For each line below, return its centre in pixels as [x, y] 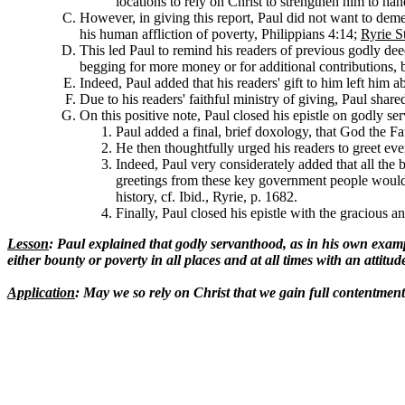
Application [41, 292]
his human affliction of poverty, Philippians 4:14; [220, 34]
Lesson [28, 244]
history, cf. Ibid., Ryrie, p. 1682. [207, 197]
